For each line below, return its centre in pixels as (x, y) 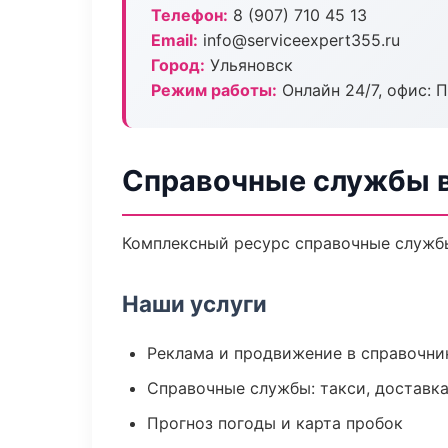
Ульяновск (249, 65)
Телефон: (189, 15)
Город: (178, 65)
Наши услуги (194, 303)
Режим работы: (214, 90)
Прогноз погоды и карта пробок (275, 423)
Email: (174, 40)
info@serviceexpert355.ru (299, 40)
